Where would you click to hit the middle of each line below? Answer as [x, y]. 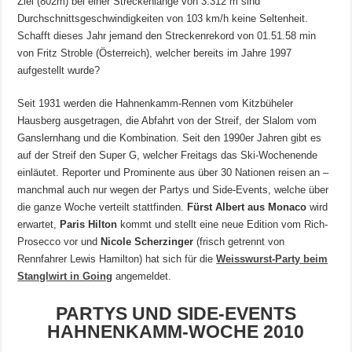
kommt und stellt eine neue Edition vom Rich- [223, 224]
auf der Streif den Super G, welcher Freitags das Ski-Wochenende [168, 155]
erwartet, [39, 224]
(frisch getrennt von [239, 241]
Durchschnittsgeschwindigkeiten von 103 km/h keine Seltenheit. [163, 18]
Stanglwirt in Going [65, 276]
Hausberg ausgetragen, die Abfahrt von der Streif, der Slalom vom [167, 120]
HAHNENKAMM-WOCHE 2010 [176, 331]
